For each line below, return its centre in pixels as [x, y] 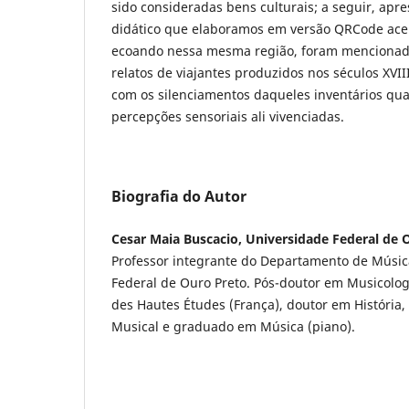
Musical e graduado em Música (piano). [233, 326]
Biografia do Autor [179, 196]
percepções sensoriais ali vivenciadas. [228, 116]
